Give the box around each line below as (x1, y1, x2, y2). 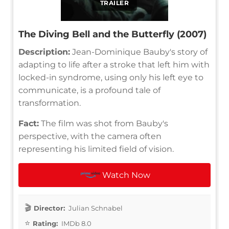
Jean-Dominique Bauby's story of (70, 47, 208, 57)
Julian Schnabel (67, 203, 123, 212)
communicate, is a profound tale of (18, 85, 161, 95)
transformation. (18, 98, 81, 108)
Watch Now (102, 170, 151, 180)
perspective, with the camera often (18, 131, 162, 141)
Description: (18, 47, 70, 57)
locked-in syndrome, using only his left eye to (18, 72, 203, 82)
